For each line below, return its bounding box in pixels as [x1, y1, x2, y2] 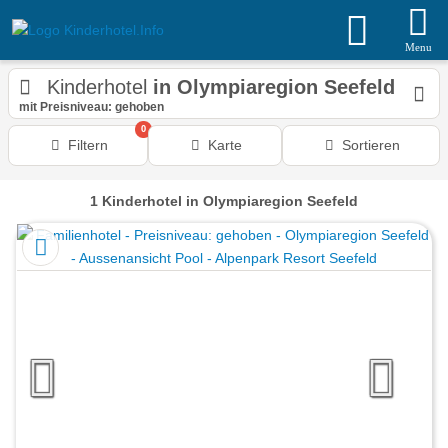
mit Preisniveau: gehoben [19, 100, 164, 114]
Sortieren [341, 137, 400, 153]
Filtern [67, 137, 108, 153]
